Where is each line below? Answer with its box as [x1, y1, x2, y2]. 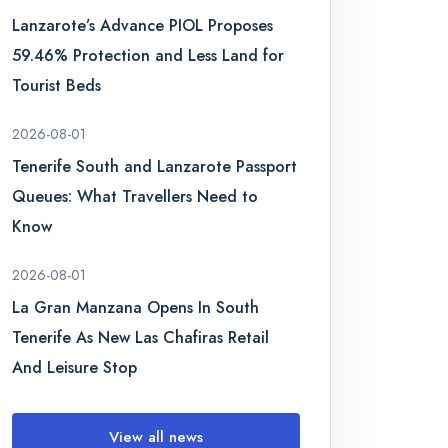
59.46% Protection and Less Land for [12, 44, 285, 67]
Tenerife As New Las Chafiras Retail [12, 326, 270, 349]
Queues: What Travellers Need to [12, 185, 259, 208]
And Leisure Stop [12, 356, 138, 379]
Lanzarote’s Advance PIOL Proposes [12, 14, 274, 37]
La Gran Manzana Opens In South [12, 296, 260, 319]
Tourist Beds [12, 74, 102, 97]
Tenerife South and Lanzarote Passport [12, 155, 298, 178]
